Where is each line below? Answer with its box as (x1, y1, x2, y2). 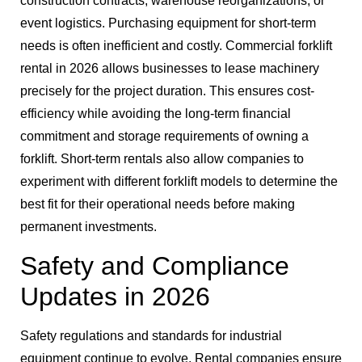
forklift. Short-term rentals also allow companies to (20, 152, 304, 166)
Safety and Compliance (20, 250, 289, 280)
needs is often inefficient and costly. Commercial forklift (20, 39, 332, 53)
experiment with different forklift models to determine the (20, 175, 338, 189)
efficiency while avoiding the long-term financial (20, 107, 291, 121)
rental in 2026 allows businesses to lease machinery (20, 61, 319, 76)
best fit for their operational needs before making (20, 197, 295, 212)
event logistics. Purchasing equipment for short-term (20, 16, 316, 31)
